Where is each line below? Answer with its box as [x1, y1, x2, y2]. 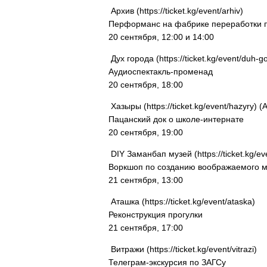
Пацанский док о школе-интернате [108, 114, 244, 124]
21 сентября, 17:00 [108, 223, 183, 232]
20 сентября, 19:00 [108, 128, 183, 137]
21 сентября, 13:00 [108, 175, 183, 185]
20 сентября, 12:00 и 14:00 [108, 32, 214, 42]
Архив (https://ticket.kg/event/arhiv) [108, 6, 243, 15]
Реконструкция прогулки [108, 210, 203, 219]
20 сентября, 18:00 [108, 80, 183, 89]
